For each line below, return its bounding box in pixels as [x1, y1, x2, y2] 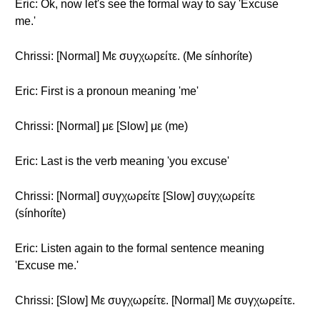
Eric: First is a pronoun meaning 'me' [15, 85, 199, 97]
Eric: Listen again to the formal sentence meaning [15, 242, 264, 254]
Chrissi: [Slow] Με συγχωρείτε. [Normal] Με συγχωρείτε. [15, 294, 295, 306]
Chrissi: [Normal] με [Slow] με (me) [15, 120, 188, 132]
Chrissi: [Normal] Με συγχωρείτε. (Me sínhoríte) [15, 50, 252, 62]
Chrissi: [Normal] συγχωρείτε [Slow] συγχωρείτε [15, 190, 255, 202]
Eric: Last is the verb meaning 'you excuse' [15, 155, 229, 167]
